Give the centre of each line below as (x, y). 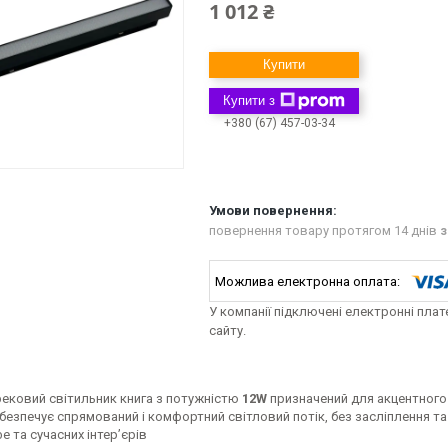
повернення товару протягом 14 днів (324, 231)
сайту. (227, 331)
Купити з (249, 100)
